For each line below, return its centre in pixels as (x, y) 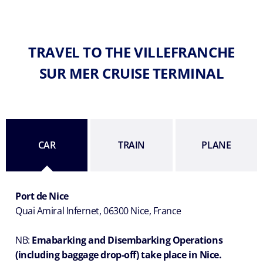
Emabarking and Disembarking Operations (127, 240)
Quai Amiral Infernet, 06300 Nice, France (98, 211)
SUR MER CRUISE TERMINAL (131, 73)
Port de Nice (42, 196)
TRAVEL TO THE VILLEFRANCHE (131, 52)
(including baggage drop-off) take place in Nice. (119, 255)
